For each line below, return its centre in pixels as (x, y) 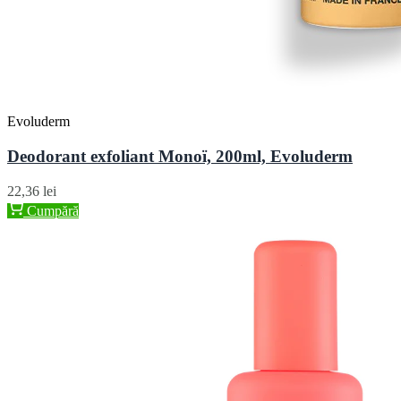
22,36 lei (32, 191)
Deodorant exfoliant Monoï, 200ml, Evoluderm (180, 156)
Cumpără (51, 210)
